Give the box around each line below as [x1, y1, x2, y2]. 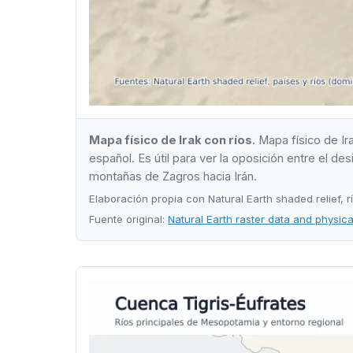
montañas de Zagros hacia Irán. [89, 169, 257, 184]
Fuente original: [89, 213, 168, 226]
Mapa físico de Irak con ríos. [89, 133, 255, 148]
